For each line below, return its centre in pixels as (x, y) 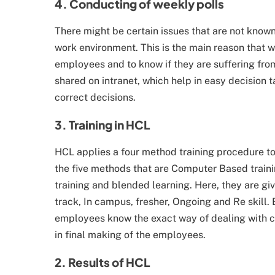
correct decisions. (95, 98)
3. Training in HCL (102, 125)
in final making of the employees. (130, 235)
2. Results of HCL (102, 262)
